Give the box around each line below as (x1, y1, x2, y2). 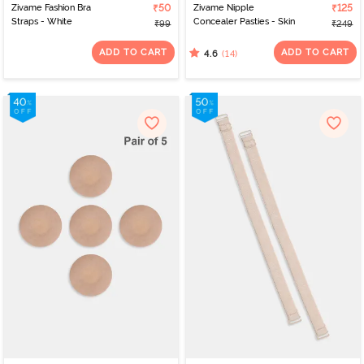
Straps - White (11, 15, 72, 27)
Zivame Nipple (193, 2, 254, 13)
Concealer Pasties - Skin (193, 15, 295, 27)
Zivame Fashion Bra (11, 2, 91, 13)
